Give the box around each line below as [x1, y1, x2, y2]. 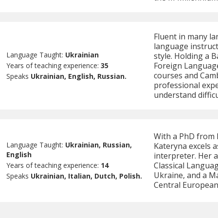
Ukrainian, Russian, [65, 140, 132, 150]
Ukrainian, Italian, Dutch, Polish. [31, 171, 143, 181]
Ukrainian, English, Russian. [31, 72, 127, 81]
